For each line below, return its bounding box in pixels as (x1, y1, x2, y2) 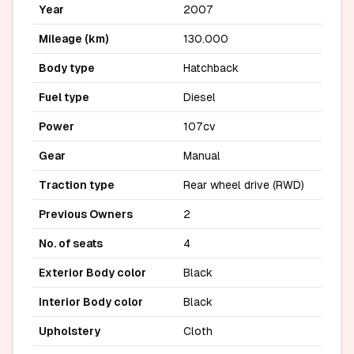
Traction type (39, 179, 115, 191)
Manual (183, 149, 220, 162)
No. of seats (39, 237, 103, 250)
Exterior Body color (39, 266, 146, 279)
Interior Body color (39, 296, 143, 308)
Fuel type (39, 91, 89, 104)
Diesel (183, 91, 216, 104)
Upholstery (39, 325, 100, 337)
